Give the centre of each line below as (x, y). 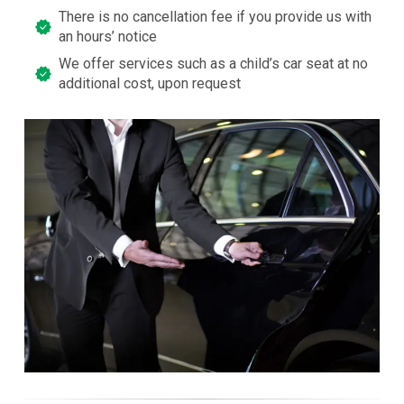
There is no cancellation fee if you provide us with (215, 16)
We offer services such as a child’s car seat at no (213, 63)
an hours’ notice (107, 36)
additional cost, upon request (149, 83)
